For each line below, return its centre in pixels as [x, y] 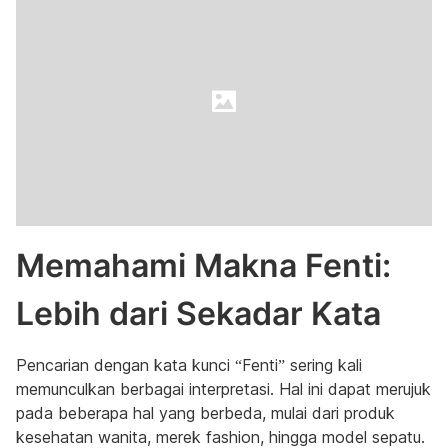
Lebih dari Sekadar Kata [198, 313]
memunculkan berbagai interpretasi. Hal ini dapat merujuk [223, 389]
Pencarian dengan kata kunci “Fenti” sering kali [189, 365]
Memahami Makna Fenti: [203, 265]
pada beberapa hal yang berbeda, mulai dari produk [205, 413]
